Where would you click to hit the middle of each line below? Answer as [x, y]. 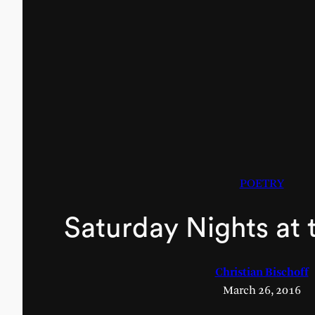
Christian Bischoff [262, 272]
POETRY [262, 184]
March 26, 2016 [262, 290]
